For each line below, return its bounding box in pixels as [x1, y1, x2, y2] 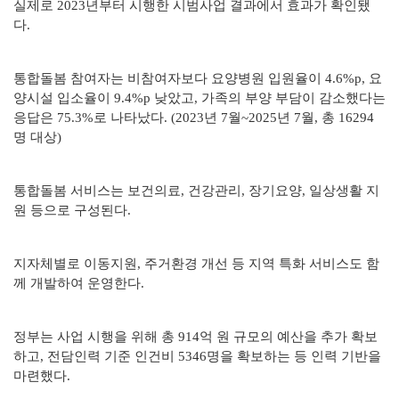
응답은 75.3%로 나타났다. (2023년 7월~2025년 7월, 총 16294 [13, 110, 374, 126]
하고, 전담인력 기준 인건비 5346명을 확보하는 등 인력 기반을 [13, 349, 381, 364]
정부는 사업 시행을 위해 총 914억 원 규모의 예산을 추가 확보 [13, 330, 378, 345]
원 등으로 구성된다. [13, 203, 134, 218]
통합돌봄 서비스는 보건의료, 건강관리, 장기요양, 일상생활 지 [13, 183, 379, 199]
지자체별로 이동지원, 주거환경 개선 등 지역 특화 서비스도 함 [13, 256, 379, 272]
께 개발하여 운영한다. [13, 276, 148, 291]
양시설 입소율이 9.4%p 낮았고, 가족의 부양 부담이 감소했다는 [13, 91, 386, 106]
